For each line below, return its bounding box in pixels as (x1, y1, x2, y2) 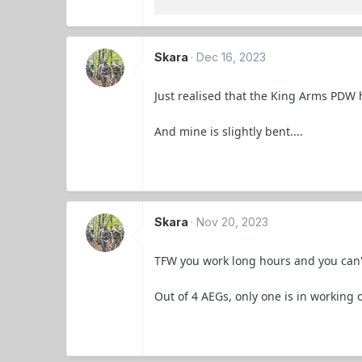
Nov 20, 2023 (196, 214, 269, 229)
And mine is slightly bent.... (154, 123, 304, 139)
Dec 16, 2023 (196, 49, 267, 64)
